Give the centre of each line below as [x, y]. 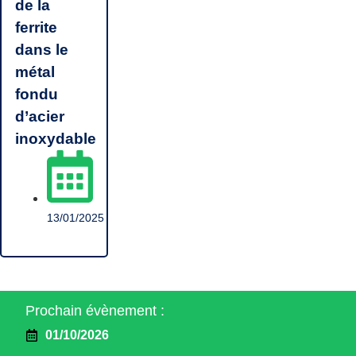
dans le [42, 50]
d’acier [40, 116]
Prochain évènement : [95, 311]
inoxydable [56, 139]
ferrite [36, 27]
